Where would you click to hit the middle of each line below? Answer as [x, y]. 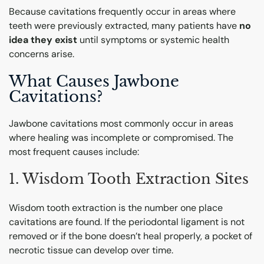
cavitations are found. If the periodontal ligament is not [127, 222]
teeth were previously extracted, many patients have [124, 26]
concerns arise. [42, 54]
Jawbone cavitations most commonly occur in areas [121, 123]
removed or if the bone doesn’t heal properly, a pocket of [131, 236]
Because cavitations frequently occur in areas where [122, 12]
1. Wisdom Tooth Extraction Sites [129, 179]
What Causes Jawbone [94, 82]
